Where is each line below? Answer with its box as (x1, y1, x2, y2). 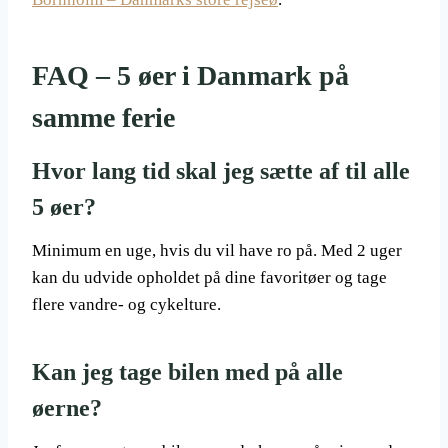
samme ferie (32, 102, 175, 133)
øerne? (32, 395, 102, 421)
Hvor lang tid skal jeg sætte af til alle (32, 158, 410, 184)
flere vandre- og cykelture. (32, 295, 221, 314)
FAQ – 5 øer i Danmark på (32, 60, 349, 91)
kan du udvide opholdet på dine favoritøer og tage (32, 268, 387, 287)
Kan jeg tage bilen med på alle (32, 359, 343, 385)
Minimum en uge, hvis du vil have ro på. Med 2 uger (32, 241, 402, 260)
